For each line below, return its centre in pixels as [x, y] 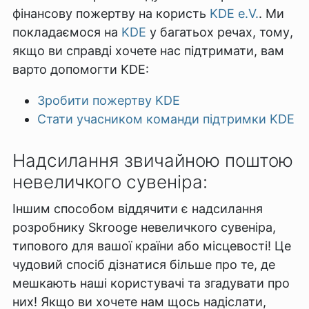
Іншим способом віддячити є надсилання [138, 209]
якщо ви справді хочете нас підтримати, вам [148, 50]
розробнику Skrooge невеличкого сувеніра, [144, 228]
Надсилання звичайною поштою [153, 161]
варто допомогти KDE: [81, 69]
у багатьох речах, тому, [220, 32]
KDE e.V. [234, 13]
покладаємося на [67, 32]
